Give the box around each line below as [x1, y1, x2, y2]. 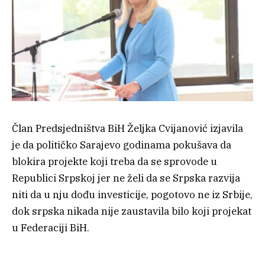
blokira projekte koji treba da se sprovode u [12, 154, 217, 168]
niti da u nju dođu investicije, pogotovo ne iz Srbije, [12, 188, 253, 201]
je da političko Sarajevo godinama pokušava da [12, 138, 231, 151]
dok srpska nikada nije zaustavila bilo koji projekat [12, 204, 251, 218]
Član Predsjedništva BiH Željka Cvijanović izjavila [12, 121, 243, 135]
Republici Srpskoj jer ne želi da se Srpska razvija [12, 171, 240, 185]
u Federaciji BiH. [12, 221, 89, 234]
